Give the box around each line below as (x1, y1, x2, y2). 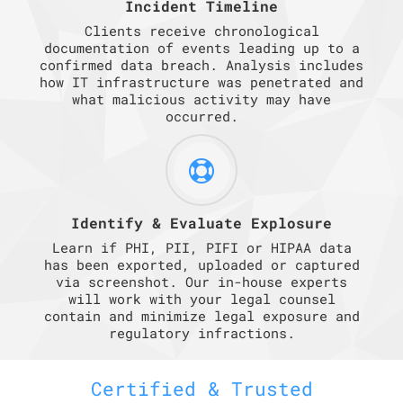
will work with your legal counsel (67, 289, 336, 308)
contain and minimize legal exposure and (43, 306, 360, 325)
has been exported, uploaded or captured (43, 255, 360, 273)
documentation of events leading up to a (43, 38, 360, 57)
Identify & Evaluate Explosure (71, 212, 332, 232)
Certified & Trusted (90, 375, 313, 401)
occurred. (165, 106, 238, 125)
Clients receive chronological (84, 21, 319, 40)
